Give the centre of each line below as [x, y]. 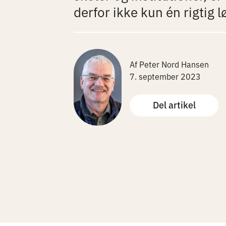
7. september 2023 [165, 76]
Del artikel [174, 104]
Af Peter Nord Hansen [169, 64]
